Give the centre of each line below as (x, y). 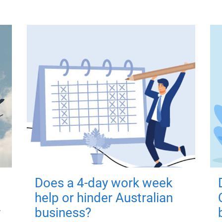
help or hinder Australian (104, 198)
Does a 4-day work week (103, 183)
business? (63, 213)
